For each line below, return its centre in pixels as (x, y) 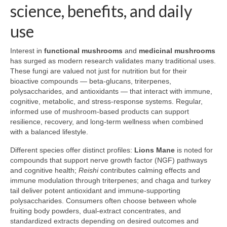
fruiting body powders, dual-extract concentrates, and (96, 211)
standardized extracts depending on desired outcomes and (104, 221)
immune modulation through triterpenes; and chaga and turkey (110, 181)
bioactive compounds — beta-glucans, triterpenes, (91, 81)
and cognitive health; (44, 171)
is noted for (194, 150)
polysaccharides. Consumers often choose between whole (103, 201)
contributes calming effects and (149, 171)
